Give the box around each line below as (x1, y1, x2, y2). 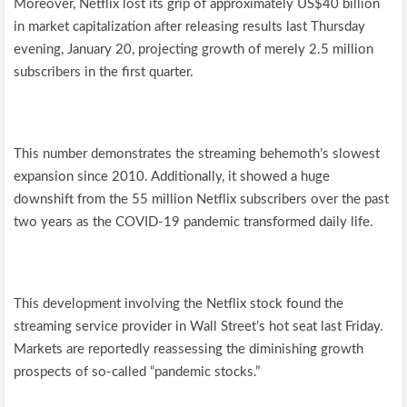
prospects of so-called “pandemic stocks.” (14, 365, 261, 379)
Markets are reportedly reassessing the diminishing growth (14, 342, 364, 356)
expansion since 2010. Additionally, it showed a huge (14, 170, 331, 184)
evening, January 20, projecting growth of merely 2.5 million (14, 43, 374, 56)
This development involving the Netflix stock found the (14, 297, 344, 311)
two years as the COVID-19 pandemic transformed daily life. (14, 215, 374, 229)
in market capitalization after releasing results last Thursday (14, 20, 366, 34)
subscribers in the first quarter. (14, 65, 194, 79)
